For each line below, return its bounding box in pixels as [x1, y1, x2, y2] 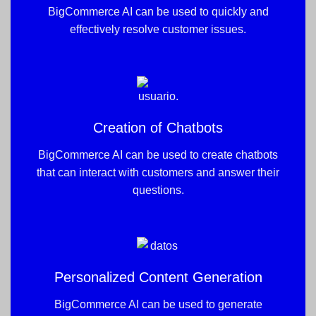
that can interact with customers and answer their [37, 166, 279, 178]
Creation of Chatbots [93, 119, 223, 135]
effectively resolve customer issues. [70, 23, 246, 35]
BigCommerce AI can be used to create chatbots [38, 148, 278, 161]
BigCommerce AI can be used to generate [54, 298, 262, 310]
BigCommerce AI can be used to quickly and [47, 5, 269, 18]
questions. [132, 183, 184, 196]
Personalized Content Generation [54, 269, 262, 285]
